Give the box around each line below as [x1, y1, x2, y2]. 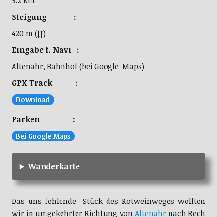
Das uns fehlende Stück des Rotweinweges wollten [11, 196, 206, 207]
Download [15, 95, 50, 105]
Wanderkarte [28, 161, 80, 172]
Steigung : [11, 12, 76, 23]
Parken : [11, 114, 75, 125]
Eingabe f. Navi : [11, 45, 79, 56]
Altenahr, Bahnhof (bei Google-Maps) [11, 61, 144, 72]
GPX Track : [11, 77, 78, 89]
